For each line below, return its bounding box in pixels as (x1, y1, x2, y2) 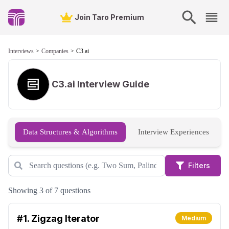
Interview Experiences (138, 128, 209, 136)
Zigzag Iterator (31, 213, 100, 224)
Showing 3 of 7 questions (8, 186, 90, 195)
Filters (188, 161, 210, 170)
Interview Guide (77, 79, 149, 89)
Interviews (8, 48, 34, 55)
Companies (41, 48, 68, 55)
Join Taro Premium (75, 13, 144, 21)
